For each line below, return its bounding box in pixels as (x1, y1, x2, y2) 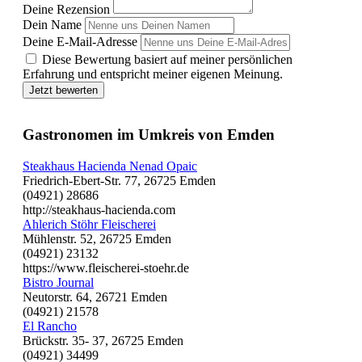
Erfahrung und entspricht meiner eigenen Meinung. (23, 67, 283, 82)
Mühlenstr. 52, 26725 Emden (23, 231, 171, 246)
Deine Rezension (23, 2, 110, 17)
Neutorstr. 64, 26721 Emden (23, 289, 167, 304)
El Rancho (23, 318, 77, 333)
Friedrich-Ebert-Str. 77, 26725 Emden (23, 173, 216, 187)
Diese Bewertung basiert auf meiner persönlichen (42, 53, 293, 67)
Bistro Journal (23, 275, 94, 289)
